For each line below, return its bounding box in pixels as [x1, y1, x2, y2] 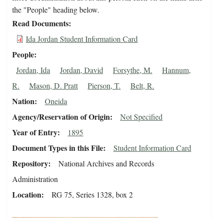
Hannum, [162, 65, 191, 75]
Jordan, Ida [16, 65, 50, 75]
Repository [12, 158, 48, 169]
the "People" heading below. [12, 4, 99, 15]
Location [12, 189, 41, 200]
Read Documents [12, 18, 69, 29]
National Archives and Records [58, 158, 154, 169]
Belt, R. [130, 80, 154, 91]
